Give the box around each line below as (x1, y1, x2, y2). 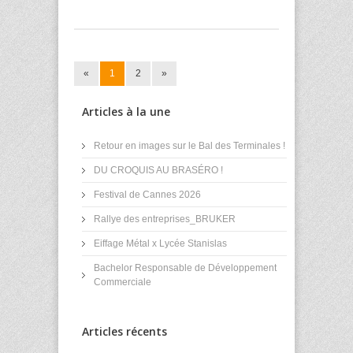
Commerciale (94, 277, 151, 288)
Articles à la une (82, 104, 170, 120)
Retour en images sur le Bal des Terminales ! (94, 140, 285, 152)
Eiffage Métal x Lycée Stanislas (94, 238, 227, 250)
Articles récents (82, 324, 167, 340)
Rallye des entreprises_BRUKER (94, 214, 236, 225)
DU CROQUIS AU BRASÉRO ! (94, 165, 223, 176)
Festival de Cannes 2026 (94, 189, 201, 201)
